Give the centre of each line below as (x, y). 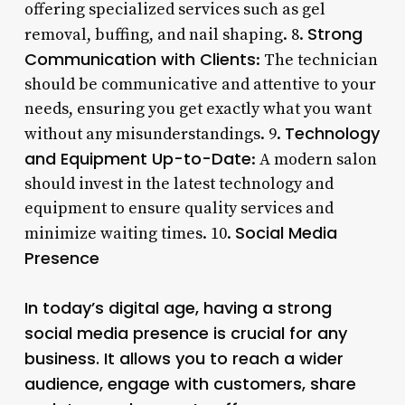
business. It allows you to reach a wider (184, 358)
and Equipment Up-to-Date (137, 158)
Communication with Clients (140, 59)
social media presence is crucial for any (185, 333)
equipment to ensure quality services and (179, 208)
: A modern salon (314, 159)
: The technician (316, 60)
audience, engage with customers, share (190, 383)
